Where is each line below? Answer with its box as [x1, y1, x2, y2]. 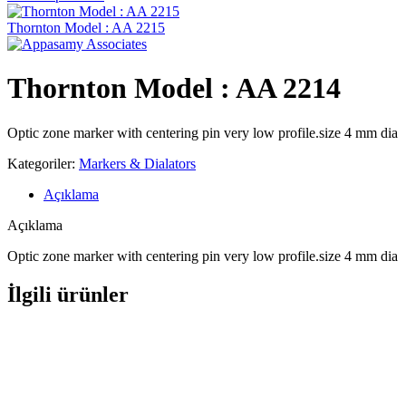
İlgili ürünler [7, 282, 129, 306]
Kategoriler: [7, 155, 75, 171]
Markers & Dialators [79, 155, 196, 171]
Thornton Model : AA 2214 [7, 72, 341, 105]
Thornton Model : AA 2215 [7, 20, 165, 35]
